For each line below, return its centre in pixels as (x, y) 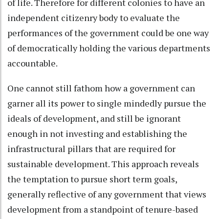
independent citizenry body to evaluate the (94, 17)
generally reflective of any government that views (107, 194)
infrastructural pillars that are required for (91, 148)
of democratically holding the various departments (109, 48)
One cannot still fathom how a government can (101, 88)
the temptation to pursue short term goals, (92, 179)
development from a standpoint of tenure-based (103, 209)
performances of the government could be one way (108, 33)
